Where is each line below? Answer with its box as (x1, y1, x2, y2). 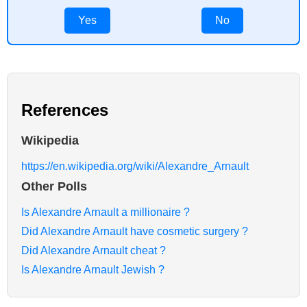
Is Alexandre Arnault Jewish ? (21, 263, 164, 275)
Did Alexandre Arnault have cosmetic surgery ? (21, 225, 248, 237)
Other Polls (21, 179, 87, 193)
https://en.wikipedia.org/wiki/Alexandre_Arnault (21, 160, 249, 172)
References (21, 100, 108, 119)
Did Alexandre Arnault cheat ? (21, 244, 166, 256)
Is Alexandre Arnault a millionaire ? (21, 206, 190, 218)
